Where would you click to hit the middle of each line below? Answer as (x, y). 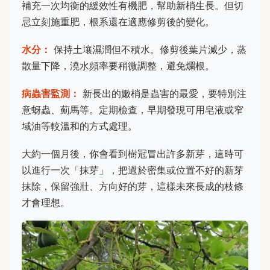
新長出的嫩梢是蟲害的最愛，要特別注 (163, 94)
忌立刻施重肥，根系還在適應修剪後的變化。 (118, 21)
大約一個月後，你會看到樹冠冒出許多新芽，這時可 (133, 154)
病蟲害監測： (51, 94)
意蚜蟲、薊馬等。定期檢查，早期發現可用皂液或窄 (133, 110)
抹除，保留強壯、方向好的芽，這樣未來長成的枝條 (133, 187)
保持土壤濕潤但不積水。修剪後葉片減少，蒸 (149, 50)
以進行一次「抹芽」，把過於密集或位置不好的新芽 (133, 170)
